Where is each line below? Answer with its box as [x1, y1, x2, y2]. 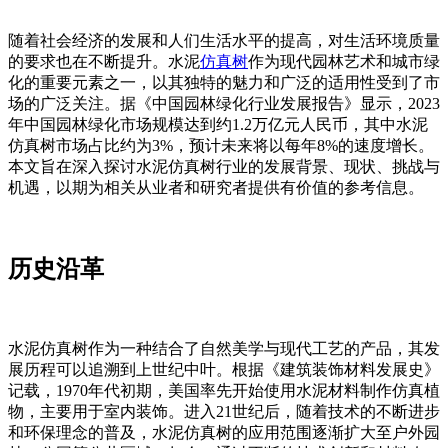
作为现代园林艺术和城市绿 [248, 52, 440, 70]
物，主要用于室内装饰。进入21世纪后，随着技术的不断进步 [8, 402, 440, 420]
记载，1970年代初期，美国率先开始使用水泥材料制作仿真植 [8, 381, 440, 399]
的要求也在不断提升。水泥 [8, 52, 200, 70]
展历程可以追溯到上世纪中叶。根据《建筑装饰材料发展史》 [8, 360, 440, 378]
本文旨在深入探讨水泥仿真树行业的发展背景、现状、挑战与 [8, 157, 440, 175]
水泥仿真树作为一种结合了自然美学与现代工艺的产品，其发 [8, 339, 440, 357]
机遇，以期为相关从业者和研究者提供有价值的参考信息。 [8, 178, 424, 196]
